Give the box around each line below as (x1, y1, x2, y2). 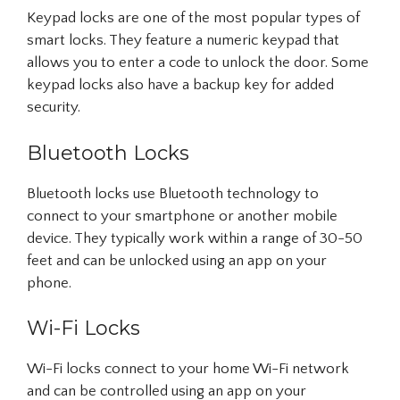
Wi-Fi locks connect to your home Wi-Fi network (27, 361, 349, 377)
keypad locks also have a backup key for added (27, 77, 334, 93)
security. (27, 99, 80, 115)
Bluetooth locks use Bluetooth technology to (27, 185, 319, 202)
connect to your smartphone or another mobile (27, 207, 337, 224)
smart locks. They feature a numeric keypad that (27, 32, 339, 48)
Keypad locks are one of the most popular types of (27, 10, 360, 26)
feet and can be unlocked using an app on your (27, 252, 327, 269)
